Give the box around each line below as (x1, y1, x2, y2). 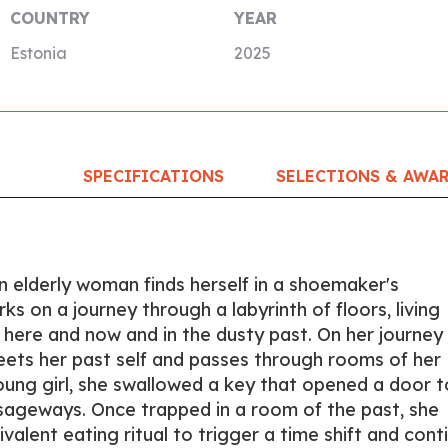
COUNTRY (9, 8, 90, 28)
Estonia (9, 43, 67, 63)
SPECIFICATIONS (82, 166, 224, 186)
